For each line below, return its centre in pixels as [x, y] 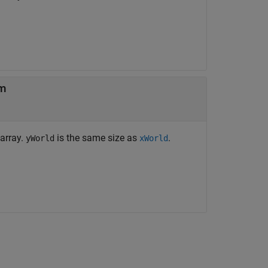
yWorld [40, 138]
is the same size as [97, 138]
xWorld [154, 138]
